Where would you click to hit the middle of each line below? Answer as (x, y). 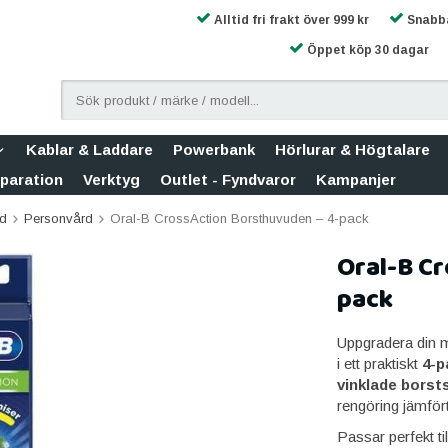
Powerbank (214, 149)
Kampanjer (356, 179)
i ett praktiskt (379, 363)
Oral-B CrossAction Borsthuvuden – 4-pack (239, 218)
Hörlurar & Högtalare (352, 149)
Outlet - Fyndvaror (228, 179)
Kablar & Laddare (89, 149)
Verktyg (111, 179)
